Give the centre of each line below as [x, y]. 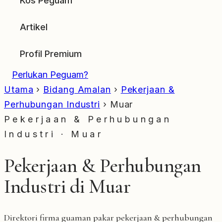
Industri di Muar [67, 186]
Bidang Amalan [77, 89]
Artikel [34, 27]
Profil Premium [51, 54]
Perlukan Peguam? [50, 75]
